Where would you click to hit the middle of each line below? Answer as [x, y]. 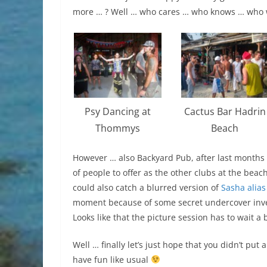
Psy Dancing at [117, 111]
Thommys [117, 128]
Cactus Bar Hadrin [225, 111]
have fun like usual [112, 259]
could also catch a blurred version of [147, 187]
